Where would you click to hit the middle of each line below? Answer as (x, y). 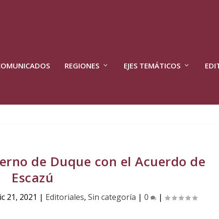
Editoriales (65, 197)
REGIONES (82, 66)
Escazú (33, 177)
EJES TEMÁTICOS (152, 66)
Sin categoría (112, 197)
